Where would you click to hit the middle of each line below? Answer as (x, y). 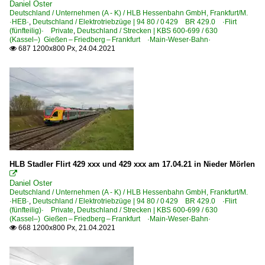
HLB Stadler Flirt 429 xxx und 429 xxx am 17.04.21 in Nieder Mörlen (132, 164)
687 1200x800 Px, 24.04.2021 (66, 48)
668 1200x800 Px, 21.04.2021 (66, 227)
